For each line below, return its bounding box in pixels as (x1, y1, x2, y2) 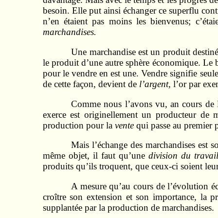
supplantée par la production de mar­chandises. (42, 202, 214, 213)
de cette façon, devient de (42, 79, 139, 90)
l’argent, (139, 79, 173, 90)
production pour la (42, 120, 115, 130)
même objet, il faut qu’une (42, 150, 148, 161)
